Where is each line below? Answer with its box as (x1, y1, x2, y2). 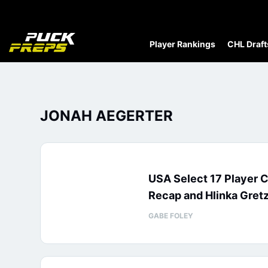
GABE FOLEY (148, 211, 193, 220)
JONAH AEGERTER (40, 107, 173, 124)
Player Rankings (150, 39, 215, 49)
